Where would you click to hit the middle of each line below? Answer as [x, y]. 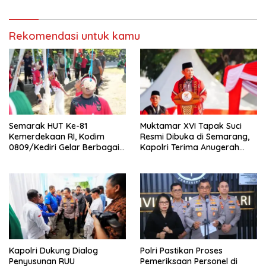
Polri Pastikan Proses [181, 250]
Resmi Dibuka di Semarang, [195, 136]
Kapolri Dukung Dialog [53, 250]
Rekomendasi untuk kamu [75, 36]
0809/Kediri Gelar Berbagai [64, 147]
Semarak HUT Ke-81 [48, 126]
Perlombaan [33, 158]
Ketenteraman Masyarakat [63, 13]
